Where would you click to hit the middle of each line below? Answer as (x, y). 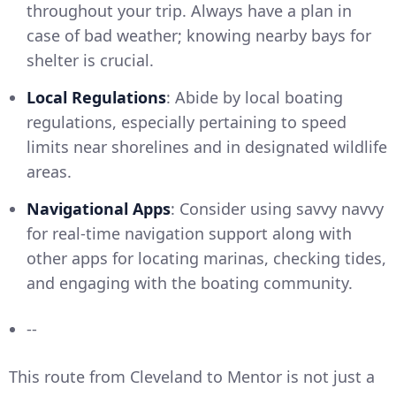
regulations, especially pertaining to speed (187, 122)
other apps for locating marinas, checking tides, (206, 259)
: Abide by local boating (255, 98)
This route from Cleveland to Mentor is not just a (192, 377)
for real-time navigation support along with (189, 234)
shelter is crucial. (90, 61)
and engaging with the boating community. (190, 283)
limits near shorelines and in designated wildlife (207, 147)
